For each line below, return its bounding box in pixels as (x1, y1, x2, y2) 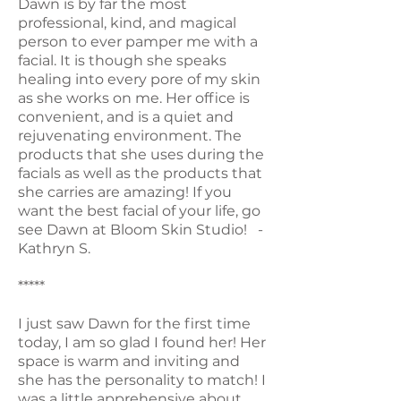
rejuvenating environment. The (18, 126, 242, 144)
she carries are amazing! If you (18, 183, 232, 200)
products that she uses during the (18, 145, 264, 163)
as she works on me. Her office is (18, 89, 250, 107)
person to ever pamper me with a (18, 32, 258, 50)
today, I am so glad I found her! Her (18, 333, 266, 351)
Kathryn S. (18, 239, 90, 257)
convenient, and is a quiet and (18, 107, 234, 125)
